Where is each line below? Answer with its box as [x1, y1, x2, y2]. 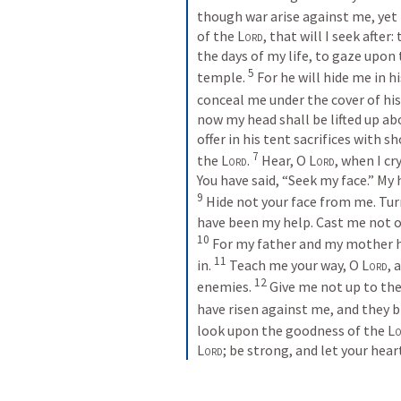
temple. [197, 68, 248, 87]
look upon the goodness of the [197, 321, 388, 340]
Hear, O [261, 151, 309, 170]
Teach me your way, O [229, 256, 362, 275]
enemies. [197, 277, 254, 296]
